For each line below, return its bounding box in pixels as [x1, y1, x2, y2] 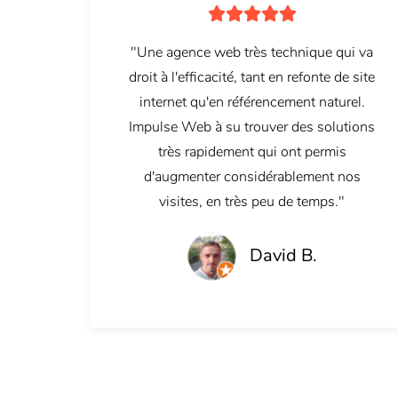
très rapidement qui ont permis [157, 142, 346, 163]
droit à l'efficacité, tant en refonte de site [129, 68, 376, 88]
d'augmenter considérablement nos [143, 167, 361, 187]
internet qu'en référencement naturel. [139, 92, 365, 113]
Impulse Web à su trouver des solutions [129, 117, 376, 138]
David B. [249, 243, 317, 268]
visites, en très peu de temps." [159, 192, 346, 212]
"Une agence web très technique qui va [131, 43, 374, 63]
